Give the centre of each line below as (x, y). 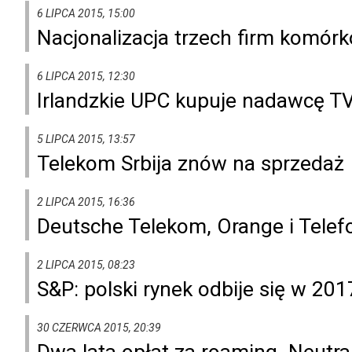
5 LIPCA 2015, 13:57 (86, 139)
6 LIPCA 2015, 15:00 (86, 13)
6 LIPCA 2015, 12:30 (86, 76)
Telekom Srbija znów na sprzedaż (191, 163)
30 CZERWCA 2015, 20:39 (99, 327)
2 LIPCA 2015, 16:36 (86, 202)
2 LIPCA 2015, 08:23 (86, 264)
